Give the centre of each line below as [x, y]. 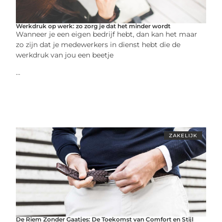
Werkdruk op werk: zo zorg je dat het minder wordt [93, 26]
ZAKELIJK [183, 135]
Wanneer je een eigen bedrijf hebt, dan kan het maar [107, 34]
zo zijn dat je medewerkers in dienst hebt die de [98, 44]
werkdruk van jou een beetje [65, 55]
